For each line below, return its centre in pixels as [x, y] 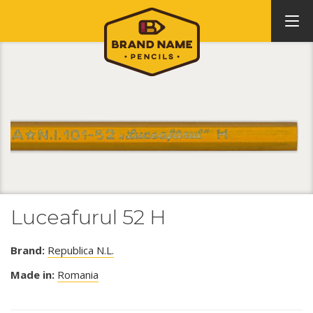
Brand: [28, 250]
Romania [78, 274]
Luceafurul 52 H [88, 217]
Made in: [32, 274]
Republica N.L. [81, 250]
